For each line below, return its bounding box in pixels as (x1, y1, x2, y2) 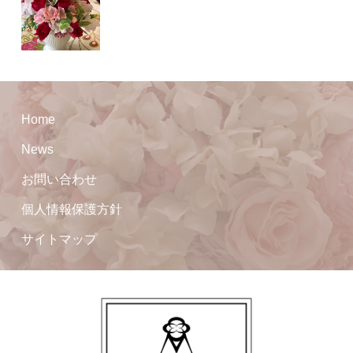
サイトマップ (21, 232, 98, 247)
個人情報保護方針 (21, 203, 123, 217)
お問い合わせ (21, 173, 98, 187)
